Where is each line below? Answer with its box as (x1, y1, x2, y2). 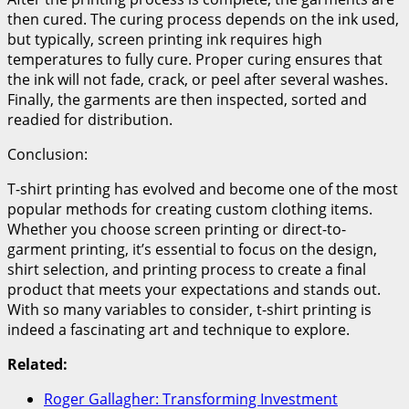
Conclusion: (7, 143, 88, 164)
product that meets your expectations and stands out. (7, 278, 381, 299)
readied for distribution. (7, 109, 173, 130)
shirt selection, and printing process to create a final (7, 258, 366, 279)
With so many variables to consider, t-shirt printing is (7, 299, 372, 320)
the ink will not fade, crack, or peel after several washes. (7, 68, 388, 89)
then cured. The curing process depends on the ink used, (7, 8, 399, 29)
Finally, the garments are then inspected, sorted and (7, 89, 367, 110)
